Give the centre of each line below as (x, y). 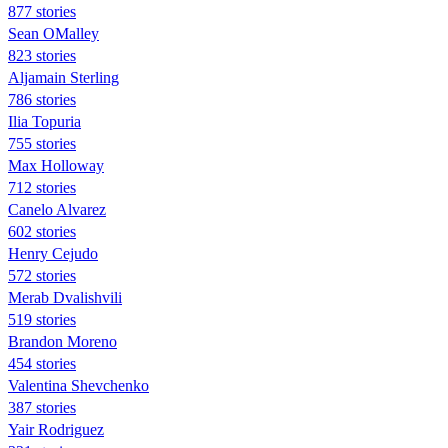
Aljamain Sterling (63, 77)
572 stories (42, 275)
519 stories (42, 319)
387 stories (42, 407)
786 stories (42, 99)
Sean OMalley (53, 33)
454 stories (42, 363)
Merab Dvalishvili (65, 297)
